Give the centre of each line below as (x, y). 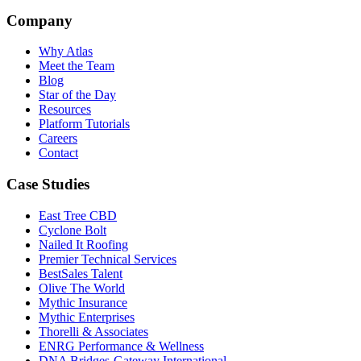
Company (39, 20)
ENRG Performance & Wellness (121, 346)
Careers (58, 139)
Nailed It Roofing (83, 244)
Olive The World (82, 288)
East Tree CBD (78, 215)
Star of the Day (77, 95)
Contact (58, 153)
